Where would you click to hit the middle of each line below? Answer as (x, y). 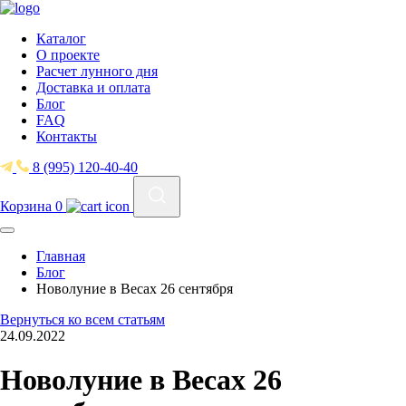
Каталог (61, 39)
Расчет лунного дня (97, 71)
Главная (61, 256)
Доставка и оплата (93, 87)
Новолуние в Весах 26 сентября (135, 289)
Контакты (67, 136)
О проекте (68, 55)
